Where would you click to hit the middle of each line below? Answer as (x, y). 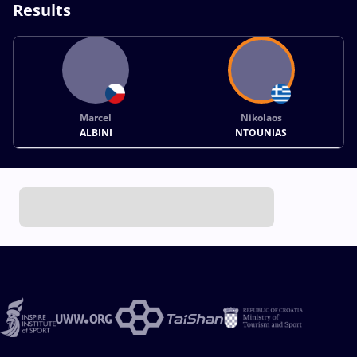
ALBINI (96, 132)
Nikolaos (261, 117)
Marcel (96, 117)
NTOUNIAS (261, 132)
